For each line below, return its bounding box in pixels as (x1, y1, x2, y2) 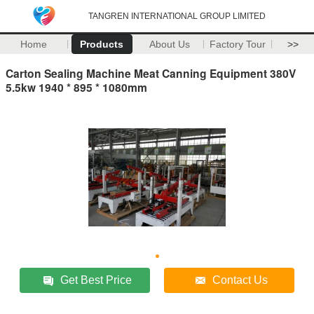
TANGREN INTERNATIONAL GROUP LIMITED (88, 11, 266, 21)
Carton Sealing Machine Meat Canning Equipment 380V (6, 64, 296, 81)
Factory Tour (210, 39, 266, 50)
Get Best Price (60, 273, 132, 286)
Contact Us (212, 273, 268, 286)
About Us (149, 39, 191, 50)
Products (80, 39, 124, 50)
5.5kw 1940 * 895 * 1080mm (6, 78, 147, 95)
